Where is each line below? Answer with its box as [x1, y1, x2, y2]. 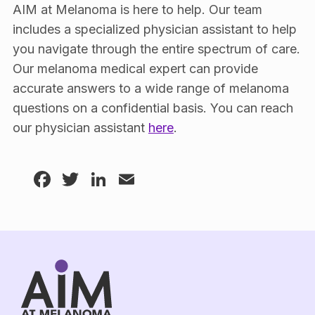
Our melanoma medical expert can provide [12, 60, 258, 76]
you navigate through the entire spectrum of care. [12, 41, 300, 56]
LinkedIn [109, 165, 199, 193]
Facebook [53, 165, 158, 193]
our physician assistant [12, 120, 148, 135]
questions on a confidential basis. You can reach [12, 100, 293, 115]
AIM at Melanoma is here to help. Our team [12, 1, 262, 17]
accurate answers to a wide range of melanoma [12, 80, 289, 96]
